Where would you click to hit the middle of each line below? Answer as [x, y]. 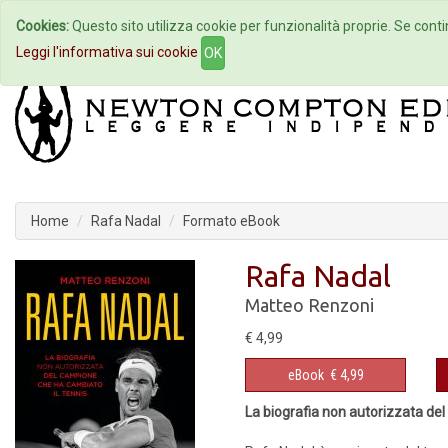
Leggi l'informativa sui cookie [107, 51]
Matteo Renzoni [309, 305]
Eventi [332, 26]
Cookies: [42, 26]
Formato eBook [231, 221]
